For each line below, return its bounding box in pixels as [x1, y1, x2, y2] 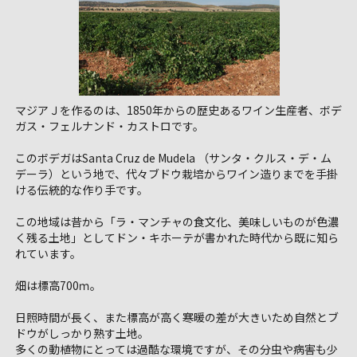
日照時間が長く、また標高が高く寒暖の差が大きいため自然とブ [14, 309, 339, 326]
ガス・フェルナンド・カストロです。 [14, 118, 204, 135]
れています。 [14, 245, 81, 262]
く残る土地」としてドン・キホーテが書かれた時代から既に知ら [14, 229, 339, 246]
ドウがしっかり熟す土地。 [14, 325, 149, 342]
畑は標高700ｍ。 [14, 277, 101, 294]
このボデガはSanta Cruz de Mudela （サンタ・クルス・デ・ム [14, 150, 331, 167]
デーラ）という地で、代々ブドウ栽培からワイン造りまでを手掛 [14, 166, 338, 182]
